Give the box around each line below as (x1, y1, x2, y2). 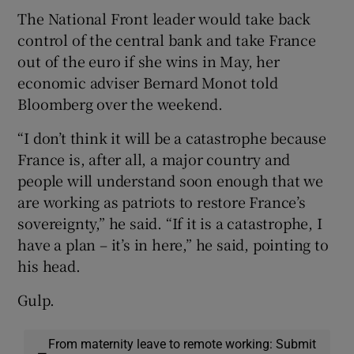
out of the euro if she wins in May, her (17, 50, 280, 71)
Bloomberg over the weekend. (17, 92, 224, 114)
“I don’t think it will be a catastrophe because (17, 126, 327, 148)
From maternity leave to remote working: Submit (47, 337, 316, 350)
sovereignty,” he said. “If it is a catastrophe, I (17, 212, 322, 233)
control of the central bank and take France (17, 28, 316, 50)
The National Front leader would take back (17, 7, 311, 28)
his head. (17, 254, 81, 276)
